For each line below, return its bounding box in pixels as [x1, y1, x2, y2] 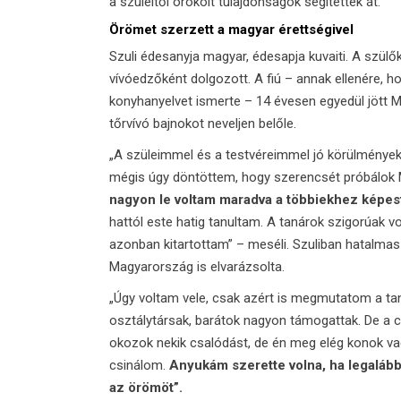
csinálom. [109, 357, 169, 374]
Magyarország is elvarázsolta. [109, 259, 285, 276]
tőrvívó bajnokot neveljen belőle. [109, 115, 296, 132]
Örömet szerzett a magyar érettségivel [109, 21, 354, 38]
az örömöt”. [109, 380, 183, 397]
